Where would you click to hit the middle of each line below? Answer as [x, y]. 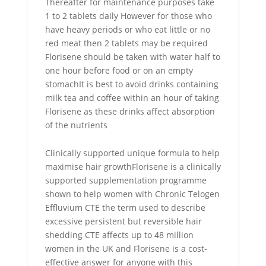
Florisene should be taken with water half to [132, 57]
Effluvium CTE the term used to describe [125, 208]
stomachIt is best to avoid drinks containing [132, 84]
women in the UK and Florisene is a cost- [126, 248]
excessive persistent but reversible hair [123, 221]
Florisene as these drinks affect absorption [130, 111]
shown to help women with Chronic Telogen [132, 194]
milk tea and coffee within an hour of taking [132, 98]
